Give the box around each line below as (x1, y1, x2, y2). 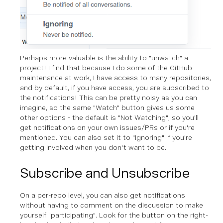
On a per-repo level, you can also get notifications (20, 191, 185, 200)
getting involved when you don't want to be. (20, 143, 166, 152)
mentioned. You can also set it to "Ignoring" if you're (20, 133, 192, 142)
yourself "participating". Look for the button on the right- (20, 211, 208, 220)
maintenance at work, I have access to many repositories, (20, 74, 211, 82)
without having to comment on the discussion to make (20, 201, 203, 210)
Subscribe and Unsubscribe (20, 165, 190, 181)
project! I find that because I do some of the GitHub (20, 64, 192, 72)
